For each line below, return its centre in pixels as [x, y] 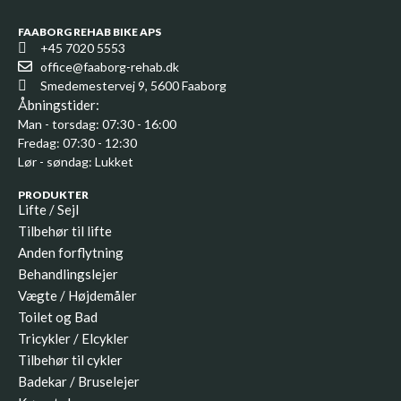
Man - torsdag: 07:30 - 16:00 [97, 124]
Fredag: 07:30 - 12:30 [77, 142]
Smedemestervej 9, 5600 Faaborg [133, 85]
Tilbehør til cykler [70, 359]
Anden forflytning [71, 252]
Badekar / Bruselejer [79, 381]
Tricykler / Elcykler [73, 338]
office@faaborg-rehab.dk [110, 66]
